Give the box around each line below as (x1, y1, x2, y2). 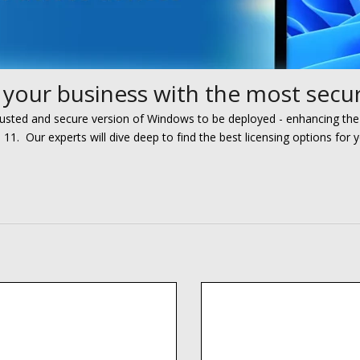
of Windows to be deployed (129, 111, 276, 126)
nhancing (292, 111, 339, 126)
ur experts (35, 129, 90, 145)
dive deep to (109, 129, 177, 145)
